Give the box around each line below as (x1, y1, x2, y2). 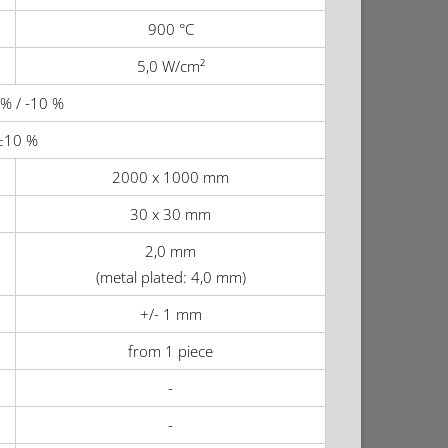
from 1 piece (128, 341, 213, 362)
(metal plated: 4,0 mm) (95, 267, 246, 288)
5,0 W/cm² (136, 56, 205, 77)
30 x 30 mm (130, 204, 211, 225)
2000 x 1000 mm (112, 167, 229, 188)
